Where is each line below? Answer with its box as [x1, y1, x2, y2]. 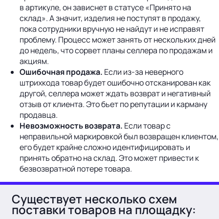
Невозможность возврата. [20, 120, 123, 131]
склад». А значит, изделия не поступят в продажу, [20, 13, 201, 24]
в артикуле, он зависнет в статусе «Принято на [20, 2, 191, 13]
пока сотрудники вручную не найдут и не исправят [20, 23, 204, 35]
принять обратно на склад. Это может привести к [20, 153, 199, 164]
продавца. [20, 109, 58, 121]
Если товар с [123, 120, 171, 131]
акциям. [20, 56, 49, 67]
